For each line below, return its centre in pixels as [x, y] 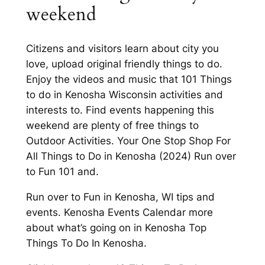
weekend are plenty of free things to [112, 126]
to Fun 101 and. [62, 172]
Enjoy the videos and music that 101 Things [129, 80]
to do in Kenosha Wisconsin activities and [124, 95]
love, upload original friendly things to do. [124, 64]
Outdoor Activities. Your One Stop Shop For [128, 141]
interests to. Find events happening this [120, 110]
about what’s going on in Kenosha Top [116, 227]
